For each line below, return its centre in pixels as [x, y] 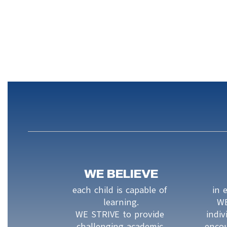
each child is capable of [120, 190]
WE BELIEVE [121, 174]
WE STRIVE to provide [120, 214]
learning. [121, 202]
